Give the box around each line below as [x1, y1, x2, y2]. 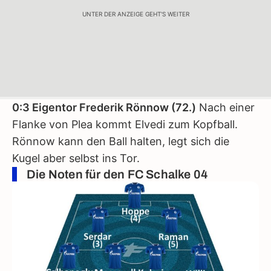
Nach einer [196, 101, 255, 114]
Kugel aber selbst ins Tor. [12, 152, 140, 165]
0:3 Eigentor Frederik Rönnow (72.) [12, 101, 196, 114]
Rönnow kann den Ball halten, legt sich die [12, 135, 229, 148]
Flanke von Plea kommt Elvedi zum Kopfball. [12, 118, 238, 131]
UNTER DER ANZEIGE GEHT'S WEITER [82, 10, 189, 18]
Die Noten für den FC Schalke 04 [27, 168, 209, 181]
